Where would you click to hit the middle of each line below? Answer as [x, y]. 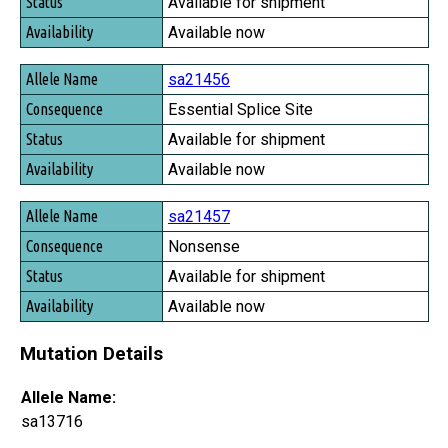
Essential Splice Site [240, 110]
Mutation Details [91, 353]
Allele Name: [68, 397]
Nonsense [204, 247]
